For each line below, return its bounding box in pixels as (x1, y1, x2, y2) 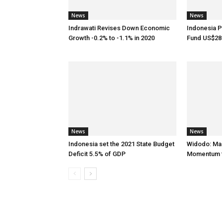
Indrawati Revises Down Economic (68, 24, 170, 32)
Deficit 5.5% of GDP (68, 150, 126, 158)
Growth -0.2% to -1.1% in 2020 (68, 34, 155, 42)
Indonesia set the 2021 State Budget (68, 140, 174, 148)
